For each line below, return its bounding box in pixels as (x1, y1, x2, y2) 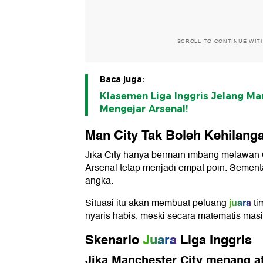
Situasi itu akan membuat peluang (85, 195, 227, 211)
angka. (85, 173, 113, 189)
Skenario (85, 229, 139, 251)
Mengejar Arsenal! (100, 103, 188, 115)
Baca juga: (100, 74, 144, 85)
